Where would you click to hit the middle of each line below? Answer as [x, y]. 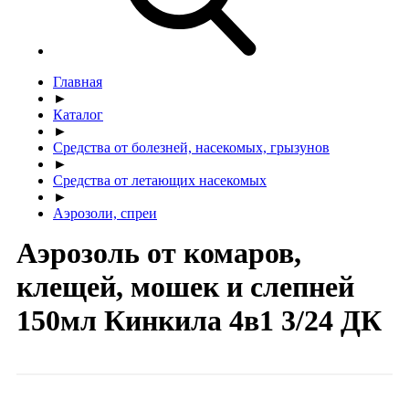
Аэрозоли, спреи [105, 213]
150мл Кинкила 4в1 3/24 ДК [199, 320]
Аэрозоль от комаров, [159, 252]
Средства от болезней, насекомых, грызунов [191, 147]
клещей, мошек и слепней [185, 286]
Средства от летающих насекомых [160, 180]
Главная [78, 81]
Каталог [78, 114]
